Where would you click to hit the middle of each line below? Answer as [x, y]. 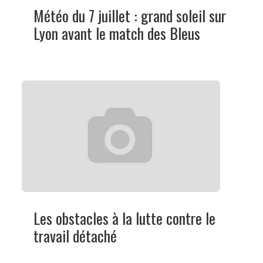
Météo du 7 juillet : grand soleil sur [129, 15]
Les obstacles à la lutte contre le [124, 218]
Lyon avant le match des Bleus [117, 33]
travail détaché [75, 235]
